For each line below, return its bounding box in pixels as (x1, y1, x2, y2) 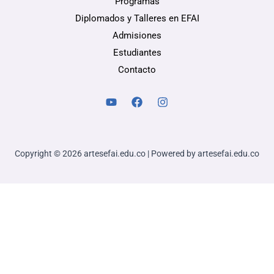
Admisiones (113, 30, 161, 42)
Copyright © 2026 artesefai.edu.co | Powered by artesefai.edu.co (15, 149, 259, 159)
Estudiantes (113, 47, 161, 59)
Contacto (118, 64, 156, 76)
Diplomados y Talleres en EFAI (75, 13, 199, 24)
